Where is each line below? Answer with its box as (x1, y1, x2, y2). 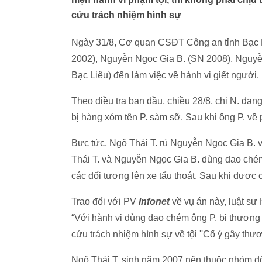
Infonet (136, 196, 172, 206)
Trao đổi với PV (71, 196, 136, 206)
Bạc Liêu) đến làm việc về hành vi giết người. (71, 70, 259, 80)
